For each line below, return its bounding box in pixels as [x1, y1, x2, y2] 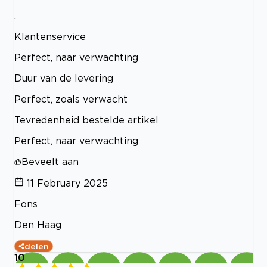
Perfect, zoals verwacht [14, 93, 128, 104]
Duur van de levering [14, 72, 113, 83]
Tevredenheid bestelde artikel [14, 114, 159, 125]
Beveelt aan [21, 156, 79, 167]
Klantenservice [14, 30, 86, 42]
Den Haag [14, 219, 61, 230]
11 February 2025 [27, 177, 108, 188]
